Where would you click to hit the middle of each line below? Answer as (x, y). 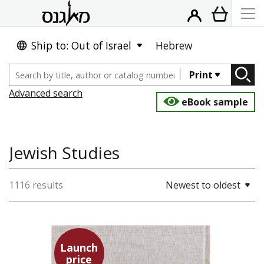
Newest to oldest (203, 185)
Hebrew (174, 45)
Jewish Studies (64, 153)
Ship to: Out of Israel (81, 45)
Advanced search (46, 93)
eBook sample (215, 102)
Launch (79, 247)
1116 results (36, 185)
